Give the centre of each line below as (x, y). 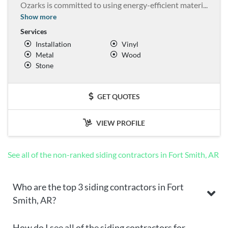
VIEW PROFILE (120, 123)
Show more (38, 16)
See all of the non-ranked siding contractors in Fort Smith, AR (113, 154)
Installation (53, 44)
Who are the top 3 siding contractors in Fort (98, 187)
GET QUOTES (118, 96)
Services (34, 31)
